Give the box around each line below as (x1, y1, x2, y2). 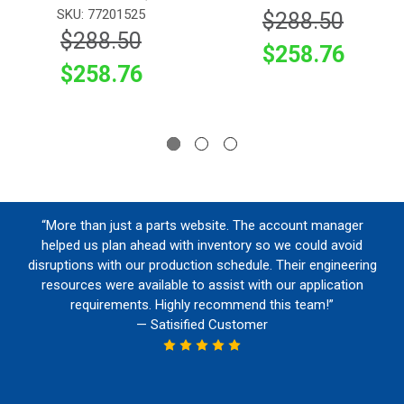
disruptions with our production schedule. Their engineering (27, 257, 377, 274)
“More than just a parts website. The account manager (41, 217, 363, 234)
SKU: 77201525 (57, 6, 145, 23)
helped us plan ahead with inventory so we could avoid (41, 237, 363, 254)
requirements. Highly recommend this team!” (70, 297, 334, 314)
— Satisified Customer (136, 317, 268, 334)
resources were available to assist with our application (41, 277, 363, 294)
